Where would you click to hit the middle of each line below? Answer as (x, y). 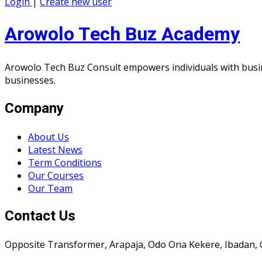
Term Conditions (65, 162)
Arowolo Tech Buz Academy (122, 35)
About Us (49, 137)
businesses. (30, 80)
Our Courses (56, 175)
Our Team (50, 188)
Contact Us (40, 216)
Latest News (55, 149)
